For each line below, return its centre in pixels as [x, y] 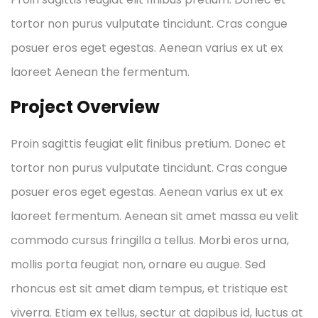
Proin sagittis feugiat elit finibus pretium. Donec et [148, 144]
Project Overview [85, 107]
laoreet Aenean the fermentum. [100, 72]
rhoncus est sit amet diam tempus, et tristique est [149, 289]
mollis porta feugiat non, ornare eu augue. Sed [138, 264]
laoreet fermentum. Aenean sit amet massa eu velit [155, 216]
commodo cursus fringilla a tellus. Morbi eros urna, [150, 240]
